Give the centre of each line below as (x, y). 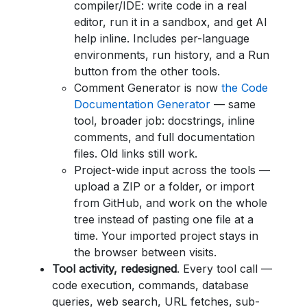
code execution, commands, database (150, 285)
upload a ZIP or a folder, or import (164, 186)
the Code (245, 88)
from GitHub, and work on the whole (171, 203)
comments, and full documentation (164, 137)
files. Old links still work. (136, 153)
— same (233, 104)
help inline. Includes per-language (162, 38)
